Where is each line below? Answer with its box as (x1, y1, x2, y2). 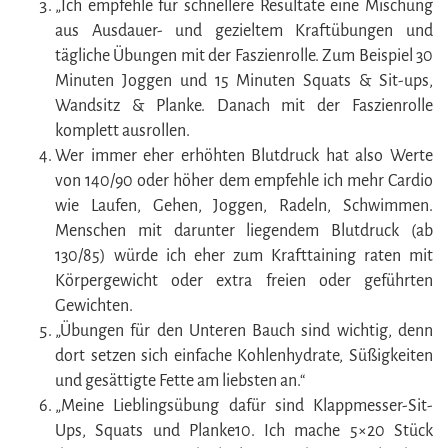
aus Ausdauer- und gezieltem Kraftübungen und (55, 21, 433, 40)
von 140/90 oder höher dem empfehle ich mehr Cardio (55, 171, 433, 190)
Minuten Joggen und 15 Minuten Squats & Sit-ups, (55, 71, 433, 90)
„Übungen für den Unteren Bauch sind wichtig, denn (55, 321, 433, 340)
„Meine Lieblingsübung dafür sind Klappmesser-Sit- (55, 396, 433, 415)
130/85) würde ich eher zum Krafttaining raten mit (55, 246, 433, 265)
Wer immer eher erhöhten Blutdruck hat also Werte (55, 146, 433, 165)
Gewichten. (55, 296, 133, 315)
